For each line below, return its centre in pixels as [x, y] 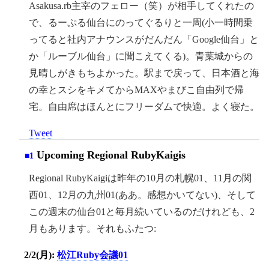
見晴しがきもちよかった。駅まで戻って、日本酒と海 [144, 73]
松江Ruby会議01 [92, 255]
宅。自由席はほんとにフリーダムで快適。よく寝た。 [144, 106]
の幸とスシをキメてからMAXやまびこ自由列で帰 [136, 89]
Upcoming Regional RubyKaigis [110, 155]
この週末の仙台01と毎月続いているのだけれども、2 [142, 211]
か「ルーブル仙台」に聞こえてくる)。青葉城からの [141, 56]
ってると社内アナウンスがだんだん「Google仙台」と [144, 39]
